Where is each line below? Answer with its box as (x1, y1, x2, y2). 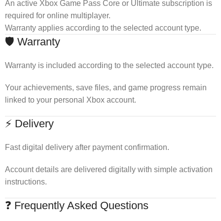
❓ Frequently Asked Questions (5, 199, 148, 212)
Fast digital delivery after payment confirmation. (5, 143, 169, 151)
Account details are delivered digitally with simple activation (5, 165, 213, 174)
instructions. (5, 177, 47, 186)
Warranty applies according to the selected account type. (5, 23, 201, 32)
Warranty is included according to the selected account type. (5, 61, 214, 70)
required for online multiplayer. (5, 11, 110, 20)
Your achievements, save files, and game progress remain (5, 83, 207, 92)
